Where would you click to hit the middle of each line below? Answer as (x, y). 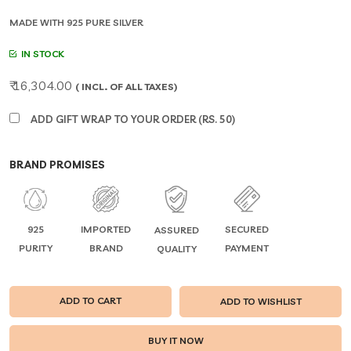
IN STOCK (40, 54)
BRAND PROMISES (57, 165)
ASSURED (176, 230)
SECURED (247, 230)
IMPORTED (106, 230)
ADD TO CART (90, 300)
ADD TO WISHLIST (261, 301)
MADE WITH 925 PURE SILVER (76, 22)
